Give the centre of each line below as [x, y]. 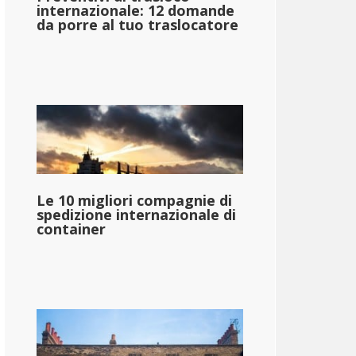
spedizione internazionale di [136, 214]
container [71, 228]
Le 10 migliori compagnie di [134, 200]
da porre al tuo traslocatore [137, 24]
